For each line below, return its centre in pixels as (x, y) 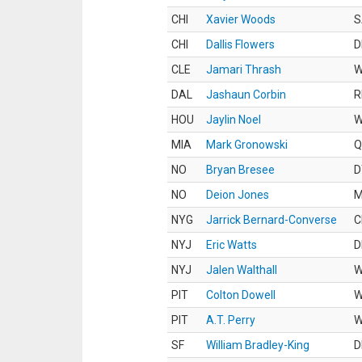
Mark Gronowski (247, 145)
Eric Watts (232, 245)
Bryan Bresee (240, 170)
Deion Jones (238, 195)
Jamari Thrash (244, 69)
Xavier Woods (241, 19)
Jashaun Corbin (246, 95)
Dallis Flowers (240, 44)
